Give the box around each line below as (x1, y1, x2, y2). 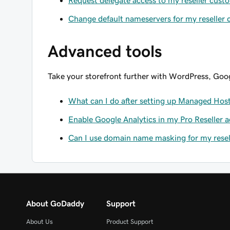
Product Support (106, 218, 154, 225)
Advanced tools (48, 43, 162, 60)
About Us (26, 218, 53, 225)
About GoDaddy (26, 199, 84, 207)
